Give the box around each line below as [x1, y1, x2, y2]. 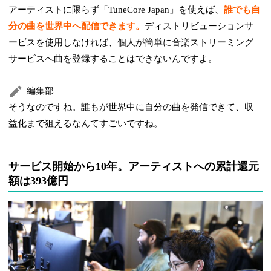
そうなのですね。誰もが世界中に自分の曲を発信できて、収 [8, 102, 254, 113]
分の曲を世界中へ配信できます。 [8, 21, 145, 31]
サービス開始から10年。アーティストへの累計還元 [8, 160, 260, 173]
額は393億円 [8, 175, 69, 188]
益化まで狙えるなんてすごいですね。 [8, 119, 163, 129]
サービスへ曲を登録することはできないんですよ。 [8, 54, 218, 64]
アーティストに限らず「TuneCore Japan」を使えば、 [8, 5, 224, 15]
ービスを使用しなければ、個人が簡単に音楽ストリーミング [8, 38, 254, 48]
